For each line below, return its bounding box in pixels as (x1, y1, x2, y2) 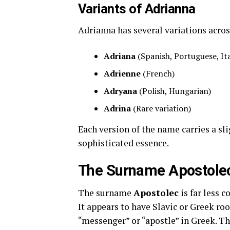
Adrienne (104, 68, 141, 80)
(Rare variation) (131, 103, 191, 114)
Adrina (104, 103, 131, 114)
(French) (141, 68, 175, 80)
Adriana (104, 50, 136, 62)
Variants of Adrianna (78, 1, 196, 17)
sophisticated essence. (78, 137, 169, 149)
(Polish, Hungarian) (137, 85, 211, 97)
